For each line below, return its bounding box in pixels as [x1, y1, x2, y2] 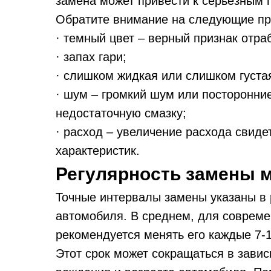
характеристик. [56, 144, 140, 157]
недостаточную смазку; [56, 106, 186, 120]
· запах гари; [56, 50, 126, 64]
